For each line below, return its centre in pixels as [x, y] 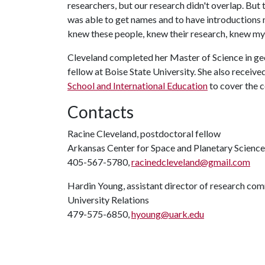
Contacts [101, 112]
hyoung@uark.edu [168, 214]
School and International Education [138, 85]
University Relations [108, 199]
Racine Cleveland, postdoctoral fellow [144, 133]
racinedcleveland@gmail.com [191, 161]
